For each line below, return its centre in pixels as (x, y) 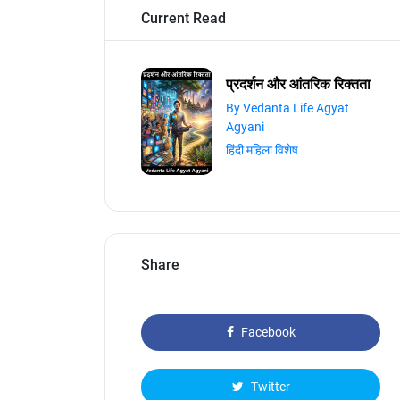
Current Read (183, 18)
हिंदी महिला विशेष (262, 150)
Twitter (269, 387)
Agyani (245, 126)
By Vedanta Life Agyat (287, 108)
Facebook (267, 332)
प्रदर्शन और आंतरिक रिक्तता (298, 84)
